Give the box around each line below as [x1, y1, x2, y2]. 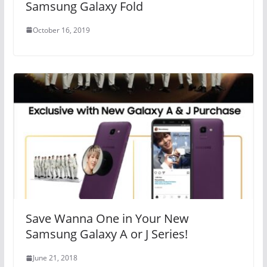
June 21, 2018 [32, 253, 77, 263]
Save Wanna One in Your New [25, 210, 189, 227]
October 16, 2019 [32, 24, 90, 35]
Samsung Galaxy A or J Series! [25, 226, 188, 243]
